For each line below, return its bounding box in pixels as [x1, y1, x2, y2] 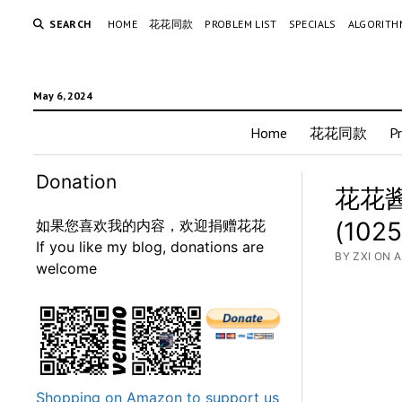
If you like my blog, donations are [36, 238, 265, 256]
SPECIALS [288, 17, 336, 31]
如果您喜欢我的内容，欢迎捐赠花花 [36, 216, 267, 234]
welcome [36, 259, 98, 277]
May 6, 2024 [33, 89, 93, 102]
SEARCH [49, 17, 92, 31]
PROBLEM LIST [205, 17, 277, 31]
